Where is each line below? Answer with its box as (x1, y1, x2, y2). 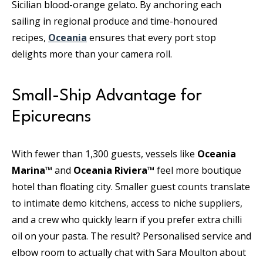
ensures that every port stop (87, 31, 216, 45)
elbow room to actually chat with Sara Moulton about (12, 246, 246, 259)
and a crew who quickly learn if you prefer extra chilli (12, 213, 242, 227)
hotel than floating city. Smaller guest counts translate (12, 180, 250, 194)
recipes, (12, 31, 48, 45)
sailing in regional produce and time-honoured (12, 15, 217, 28)
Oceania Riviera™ (73, 164, 154, 177)
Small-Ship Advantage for (12, 88, 202, 105)
